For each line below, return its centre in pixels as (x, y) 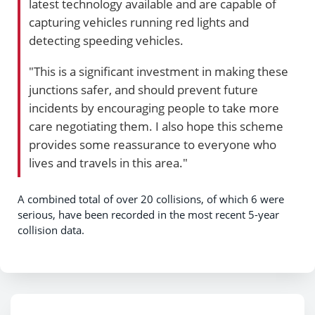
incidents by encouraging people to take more (154, 107)
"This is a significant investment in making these (159, 71)
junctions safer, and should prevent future (143, 89)
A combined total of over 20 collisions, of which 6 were (151, 199)
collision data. (51, 230)
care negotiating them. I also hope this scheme (156, 126)
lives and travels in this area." (108, 162)
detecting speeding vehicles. (106, 40)
